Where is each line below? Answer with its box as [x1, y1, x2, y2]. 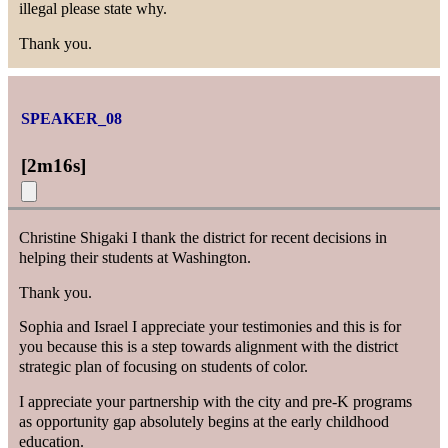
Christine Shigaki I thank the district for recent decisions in [19, 228, 388, 246]
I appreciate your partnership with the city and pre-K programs [19, 392, 413, 410]
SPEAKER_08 [21, 109, 123, 127]
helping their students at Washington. [19, 248, 252, 266]
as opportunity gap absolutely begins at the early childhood [19, 412, 390, 430]
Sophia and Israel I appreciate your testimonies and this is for [19, 318, 402, 336]
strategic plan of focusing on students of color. [19, 358, 309, 376]
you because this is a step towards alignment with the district [19, 338, 399, 356]
